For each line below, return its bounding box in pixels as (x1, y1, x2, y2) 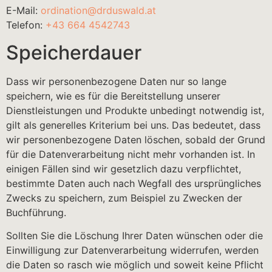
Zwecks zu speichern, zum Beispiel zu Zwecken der (6, 191, 242, 204)
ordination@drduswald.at (41, 4, 156, 17)
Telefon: (6, 19, 46, 32)
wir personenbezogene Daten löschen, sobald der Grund (6, 133, 265, 146)
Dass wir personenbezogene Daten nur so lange (6, 75, 226, 87)
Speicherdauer (6, 40, 141, 64)
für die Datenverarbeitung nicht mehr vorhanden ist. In (6, 148, 255, 160)
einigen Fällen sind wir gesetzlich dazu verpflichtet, (6, 162, 241, 175)
